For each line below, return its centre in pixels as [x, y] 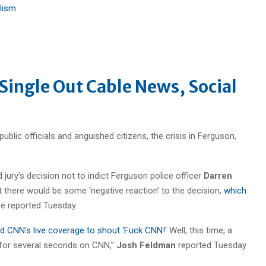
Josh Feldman [146, 245]
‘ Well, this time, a [199, 230]
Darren [218, 175]
